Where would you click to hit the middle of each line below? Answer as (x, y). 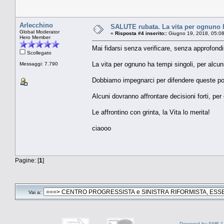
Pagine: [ (27, 160)
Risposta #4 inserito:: (141, 33)
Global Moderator (39, 31)
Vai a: (35, 192)
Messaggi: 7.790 (39, 63)
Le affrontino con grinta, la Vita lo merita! (151, 112)
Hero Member (35, 37)
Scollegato (38, 52)
